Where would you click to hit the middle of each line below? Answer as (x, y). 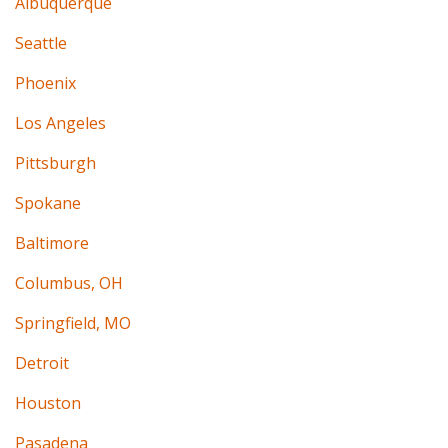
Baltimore (52, 242)
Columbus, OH (69, 282)
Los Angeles (60, 122)
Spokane (48, 202)
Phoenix (45, 82)
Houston (48, 402)
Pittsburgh (55, 162)
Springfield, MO (73, 322)
